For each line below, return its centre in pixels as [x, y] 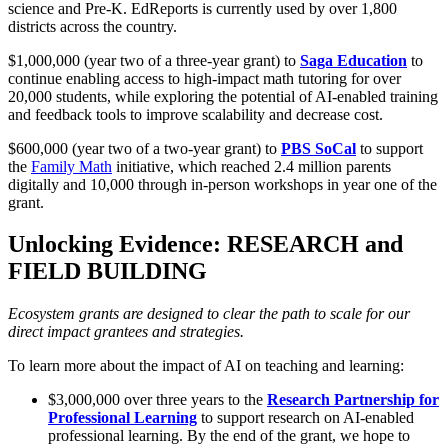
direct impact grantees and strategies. [126, 332]
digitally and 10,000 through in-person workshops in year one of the [222, 184]
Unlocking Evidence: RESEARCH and [205, 244]
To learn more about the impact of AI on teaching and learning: [206, 366]
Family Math [71, 166]
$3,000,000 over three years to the [157, 400]
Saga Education [353, 60]
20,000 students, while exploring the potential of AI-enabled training [223, 96]
